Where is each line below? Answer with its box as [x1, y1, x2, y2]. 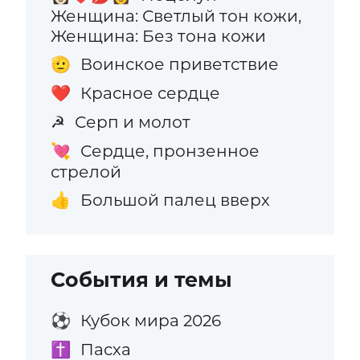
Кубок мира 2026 [80, 310, 221, 331]
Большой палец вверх [80, 190, 270, 211]
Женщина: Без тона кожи [51, 26, 267, 47]
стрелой [51, 162, 122, 182]
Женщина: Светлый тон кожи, [51, 6, 302, 27]
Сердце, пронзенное [80, 141, 260, 162]
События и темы [51, 267, 233, 292]
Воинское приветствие [80, 54, 279, 75]
